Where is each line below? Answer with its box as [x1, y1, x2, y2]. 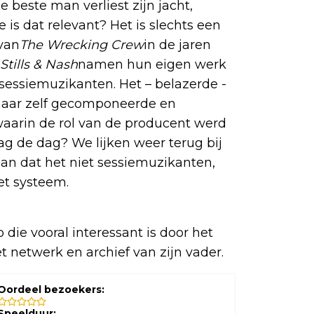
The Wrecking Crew [20, 37, 144, 53]
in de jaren [144, 37, 211, 53]
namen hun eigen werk [78, 57, 226, 73]
